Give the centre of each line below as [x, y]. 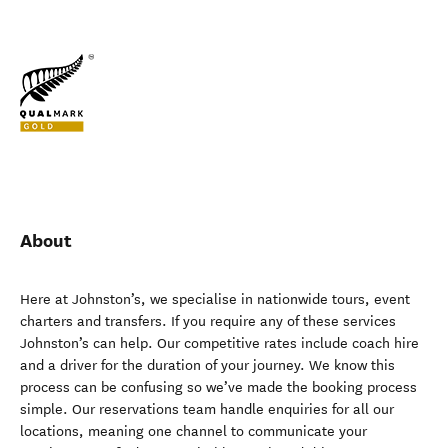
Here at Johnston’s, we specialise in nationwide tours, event [215, 299]
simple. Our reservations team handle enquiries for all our [207, 409]
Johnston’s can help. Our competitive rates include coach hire [219, 343]
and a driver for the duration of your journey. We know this [207, 365]
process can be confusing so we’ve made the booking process [218, 387]
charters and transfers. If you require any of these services [208, 321]
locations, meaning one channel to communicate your [193, 431]
